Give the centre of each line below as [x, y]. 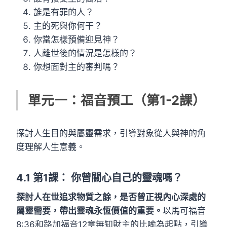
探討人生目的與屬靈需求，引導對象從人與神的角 [111, 133]
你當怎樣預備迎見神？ [77, 39]
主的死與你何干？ [68, 26]
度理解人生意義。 [51, 147]
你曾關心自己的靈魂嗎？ [125, 178]
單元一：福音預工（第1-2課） [117, 100]
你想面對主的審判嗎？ [77, 67]
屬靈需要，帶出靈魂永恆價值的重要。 [89, 211]
